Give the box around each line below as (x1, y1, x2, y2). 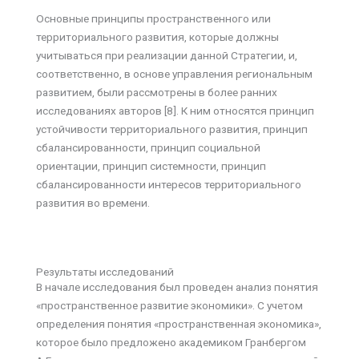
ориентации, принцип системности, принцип (36, 159, 266, 172)
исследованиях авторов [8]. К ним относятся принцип (36, 103, 314, 117)
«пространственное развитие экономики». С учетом (36, 299, 303, 313)
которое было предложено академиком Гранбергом (36, 336, 306, 349)
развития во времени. (36, 196, 150, 209)
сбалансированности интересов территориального (36, 177, 301, 191)
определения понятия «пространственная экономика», (36, 317, 321, 331)
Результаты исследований (36, 265, 174, 279)
